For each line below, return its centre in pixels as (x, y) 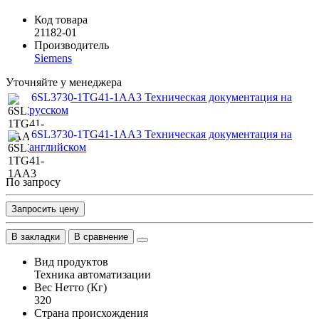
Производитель (72, 45)
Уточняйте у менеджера (64, 82)
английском (58, 147)
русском (49, 110)
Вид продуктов (71, 261)
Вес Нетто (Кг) (70, 287)
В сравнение (101, 236)
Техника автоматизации (93, 274)
